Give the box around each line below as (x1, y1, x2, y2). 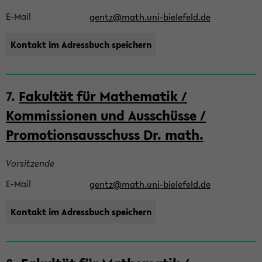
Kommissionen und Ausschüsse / (6, 106, 206, 125)
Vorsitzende (6, 157, 54, 170)
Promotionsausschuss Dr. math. (6, 125, 204, 144)
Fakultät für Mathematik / (19, 87, 187, 106)
